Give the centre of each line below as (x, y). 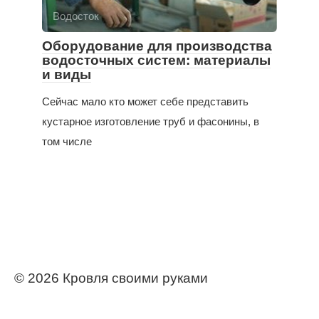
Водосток (76, 16)
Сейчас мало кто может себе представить (145, 102)
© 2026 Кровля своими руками (111, 278)
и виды (67, 75)
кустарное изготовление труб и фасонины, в (151, 122)
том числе (67, 142)
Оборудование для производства (157, 46)
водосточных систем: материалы (156, 61)
